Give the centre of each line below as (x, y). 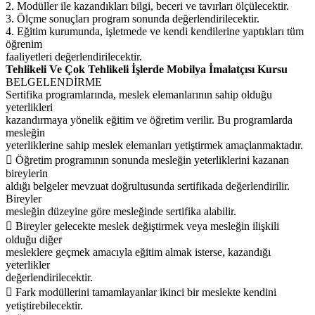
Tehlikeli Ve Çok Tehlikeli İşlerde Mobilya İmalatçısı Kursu (147, 69)
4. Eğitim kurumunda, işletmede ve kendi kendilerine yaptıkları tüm (155, 31)
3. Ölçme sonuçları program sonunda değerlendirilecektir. (133, 18)
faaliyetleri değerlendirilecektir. (74, 56)
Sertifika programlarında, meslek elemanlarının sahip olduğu (139, 94)
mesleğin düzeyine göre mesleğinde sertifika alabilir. (121, 211)
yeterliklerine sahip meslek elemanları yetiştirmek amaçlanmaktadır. (154, 145)
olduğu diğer (34, 239)
